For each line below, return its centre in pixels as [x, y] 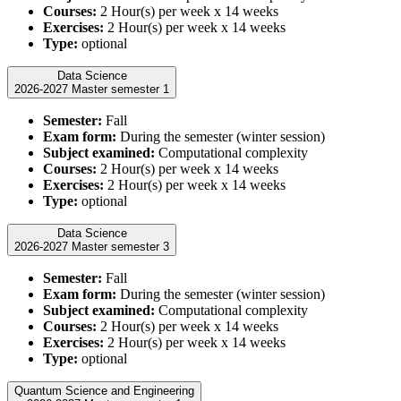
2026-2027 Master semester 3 [120, 247]
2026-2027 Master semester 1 [120, 90]
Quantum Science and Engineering [104, 391]
